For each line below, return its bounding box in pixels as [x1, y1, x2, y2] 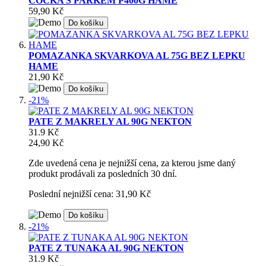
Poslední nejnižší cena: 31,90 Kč [28, 189, 151, 199]
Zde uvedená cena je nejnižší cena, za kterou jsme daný [28, 158, 236, 169]
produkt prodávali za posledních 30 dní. [28, 169, 177, 179]
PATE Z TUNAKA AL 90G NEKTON [28, 243, 184, 254]
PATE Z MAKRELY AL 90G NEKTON [28, 116, 192, 127]
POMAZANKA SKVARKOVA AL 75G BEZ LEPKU [28, 50, 245, 61]
